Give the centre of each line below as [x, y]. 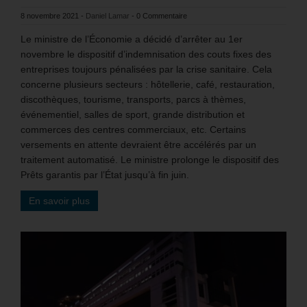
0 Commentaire [162, 16]
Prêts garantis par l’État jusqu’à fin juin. [105, 175]
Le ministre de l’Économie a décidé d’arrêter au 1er [132, 39]
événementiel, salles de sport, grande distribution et [133, 115]
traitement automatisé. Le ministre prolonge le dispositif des [150, 160]
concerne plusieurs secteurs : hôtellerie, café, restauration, [148, 85]
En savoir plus [59, 201]
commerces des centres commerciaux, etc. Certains [133, 130]
